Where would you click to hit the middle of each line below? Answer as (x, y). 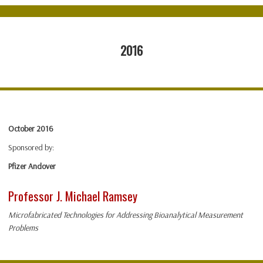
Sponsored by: (31, 148)
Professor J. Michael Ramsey (73, 196)
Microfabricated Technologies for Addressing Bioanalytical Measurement (126, 215)
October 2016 (31, 129)
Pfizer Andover (32, 166)
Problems (23, 228)
